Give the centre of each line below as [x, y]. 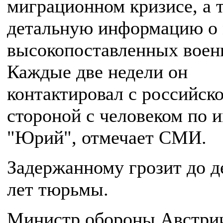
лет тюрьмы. [58, 189]
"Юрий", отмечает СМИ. [109, 137]
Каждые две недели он [97, 72]
